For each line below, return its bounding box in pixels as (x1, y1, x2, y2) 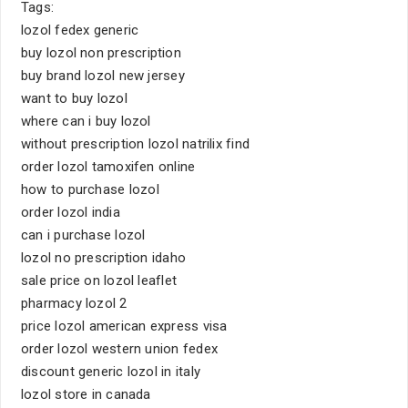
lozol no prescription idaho (21, 250, 187, 266)
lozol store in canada (21, 386, 151, 403)
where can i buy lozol (21, 113, 151, 129)
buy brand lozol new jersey (21, 67, 185, 84)
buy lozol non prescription (21, 45, 181, 61)
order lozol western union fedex (21, 341, 218, 357)
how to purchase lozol (21, 181, 159, 198)
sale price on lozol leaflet (21, 272, 178, 289)
